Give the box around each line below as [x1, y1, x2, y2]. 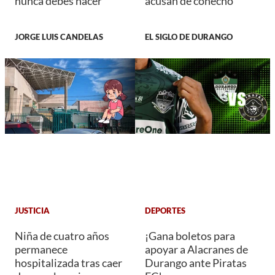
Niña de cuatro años [15, 228, 109, 242]
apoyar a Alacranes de [145, 242, 248, 256]
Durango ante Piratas [145, 255, 247, 269]
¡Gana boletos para [145, 228, 235, 242]
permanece [15, 242, 68, 256]
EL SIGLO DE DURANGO [145, 31, 233, 42]
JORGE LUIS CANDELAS [15, 31, 103, 42]
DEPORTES [145, 206, 185, 216]
